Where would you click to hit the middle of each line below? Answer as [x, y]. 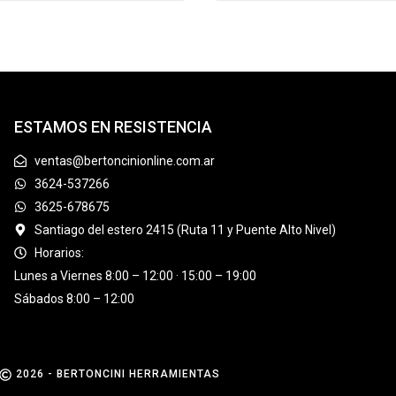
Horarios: [59, 253]
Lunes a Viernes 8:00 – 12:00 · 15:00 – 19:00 [136, 276]
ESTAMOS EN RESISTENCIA [114, 127]
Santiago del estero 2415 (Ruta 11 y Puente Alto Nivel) [185, 230]
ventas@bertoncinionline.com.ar [124, 161]
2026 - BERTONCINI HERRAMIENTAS [118, 374]
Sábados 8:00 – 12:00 [75, 299]
